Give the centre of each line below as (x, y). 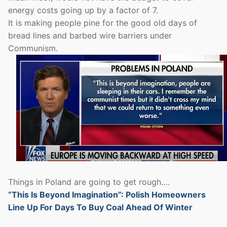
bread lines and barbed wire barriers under (90, 35)
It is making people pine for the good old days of (103, 23)
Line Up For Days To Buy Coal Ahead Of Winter (100, 207)
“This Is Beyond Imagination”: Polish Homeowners (107, 195)
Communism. (33, 48)
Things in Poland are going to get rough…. (89, 182)
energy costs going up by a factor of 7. (83, 10)
